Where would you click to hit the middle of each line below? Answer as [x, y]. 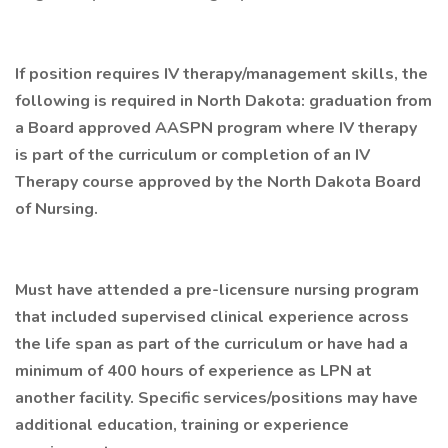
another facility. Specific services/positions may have [216, 398]
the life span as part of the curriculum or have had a [211, 344]
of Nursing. [56, 209]
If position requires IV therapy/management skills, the [221, 74]
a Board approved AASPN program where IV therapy [216, 128]
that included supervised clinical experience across [212, 317]
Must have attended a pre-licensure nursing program [217, 290]
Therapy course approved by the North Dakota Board [218, 182]
